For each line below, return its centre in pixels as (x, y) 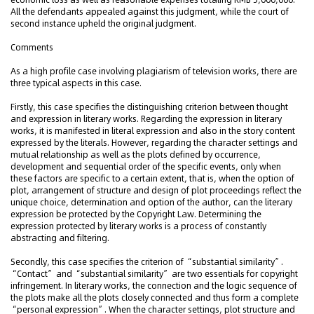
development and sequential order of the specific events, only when (146, 166)
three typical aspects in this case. (76, 83)
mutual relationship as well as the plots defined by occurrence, (136, 155)
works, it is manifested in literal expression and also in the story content (153, 131)
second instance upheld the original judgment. (103, 23)
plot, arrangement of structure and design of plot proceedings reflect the (156, 190)
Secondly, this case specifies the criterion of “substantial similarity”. (147, 262)
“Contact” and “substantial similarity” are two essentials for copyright (154, 274)
